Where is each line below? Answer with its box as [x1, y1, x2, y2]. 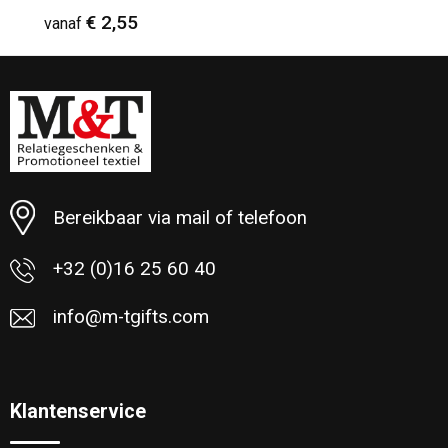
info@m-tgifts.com [52, 306, 209, 329]
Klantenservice [9, 400, 146, 424]
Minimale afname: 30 [69, 121, 241, 143]
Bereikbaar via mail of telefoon [52, 206, 307, 229]
